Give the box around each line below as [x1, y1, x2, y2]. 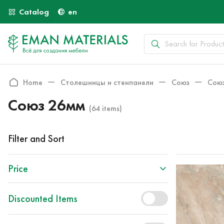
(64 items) [89, 103, 122, 113]
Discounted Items [8, 192, 77, 204]
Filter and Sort [8, 132, 64, 144]
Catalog [19, 7, 49, 16]
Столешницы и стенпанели [60, 77, 153, 87]
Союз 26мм [8, 95, 85, 115]
